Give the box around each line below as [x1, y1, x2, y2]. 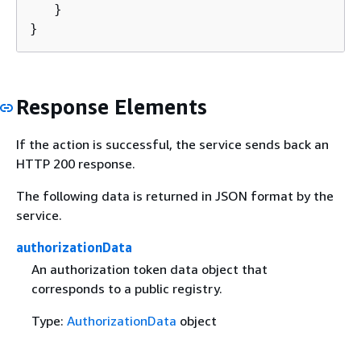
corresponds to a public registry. [31, 280, 222, 297]
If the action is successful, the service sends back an [16, 136, 329, 152]
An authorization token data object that [31, 261, 268, 278]
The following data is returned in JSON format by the [16, 188, 334, 204]
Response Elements [16, 93, 207, 119]
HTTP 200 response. [16, 156, 135, 172]
